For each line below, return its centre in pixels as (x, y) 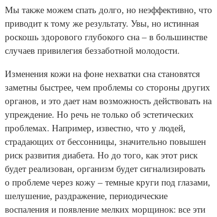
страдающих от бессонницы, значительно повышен (105, 142)
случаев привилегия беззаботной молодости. (92, 51)
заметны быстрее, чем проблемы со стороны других (108, 88)
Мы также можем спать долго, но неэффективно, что (108, 10)
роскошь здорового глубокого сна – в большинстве (106, 37)
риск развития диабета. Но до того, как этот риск (101, 155)
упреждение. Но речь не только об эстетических (99, 115)
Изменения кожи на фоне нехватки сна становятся (102, 74)
